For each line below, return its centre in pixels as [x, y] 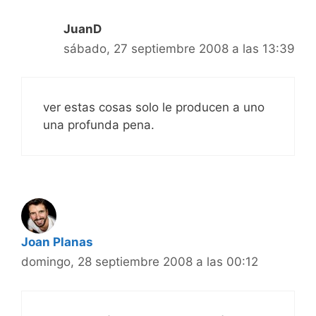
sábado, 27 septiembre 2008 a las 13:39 [179, 48]
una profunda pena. [99, 125]
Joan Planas [57, 242]
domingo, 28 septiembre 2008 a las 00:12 [140, 262]
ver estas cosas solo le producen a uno [154, 108]
